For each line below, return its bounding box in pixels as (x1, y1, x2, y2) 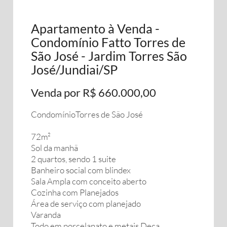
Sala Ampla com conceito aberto (31, 176, 146, 186)
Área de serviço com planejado (31, 198, 141, 209)
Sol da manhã (31, 142, 78, 153)
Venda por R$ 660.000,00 (31, 86, 156, 99)
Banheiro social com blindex (31, 165, 131, 175)
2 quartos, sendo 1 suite (31, 154, 116, 164)
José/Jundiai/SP (31, 62, 118, 77)
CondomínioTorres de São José (31, 109, 143, 120)
